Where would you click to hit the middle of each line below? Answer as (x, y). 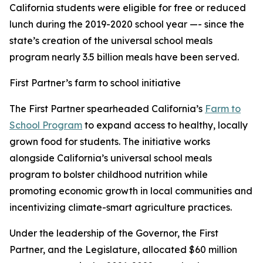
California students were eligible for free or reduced (128, 8)
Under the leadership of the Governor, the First (114, 233)
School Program (46, 125)
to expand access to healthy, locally (165, 125)
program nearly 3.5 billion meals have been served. (125, 57)
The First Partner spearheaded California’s (107, 109)
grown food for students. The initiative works (110, 141)
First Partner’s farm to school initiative (95, 83)
